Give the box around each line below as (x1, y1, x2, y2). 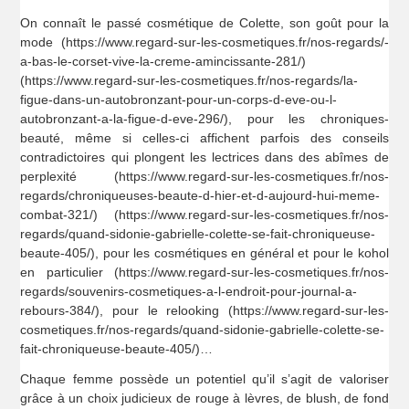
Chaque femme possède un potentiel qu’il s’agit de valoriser (20, 371, 389, 386)
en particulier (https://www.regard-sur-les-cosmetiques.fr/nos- (20, 264, 389, 279)
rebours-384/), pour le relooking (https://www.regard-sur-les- (20, 302, 389, 318)
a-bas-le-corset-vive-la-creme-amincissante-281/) (20, 53, 307, 68)
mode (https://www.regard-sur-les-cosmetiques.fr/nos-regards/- (20, 34, 389, 49)
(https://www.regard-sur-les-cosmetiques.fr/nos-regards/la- (20, 72, 359, 88)
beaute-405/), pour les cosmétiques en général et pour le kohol (20, 245, 389, 260)
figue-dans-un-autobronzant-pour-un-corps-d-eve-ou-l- (20, 91, 338, 107)
